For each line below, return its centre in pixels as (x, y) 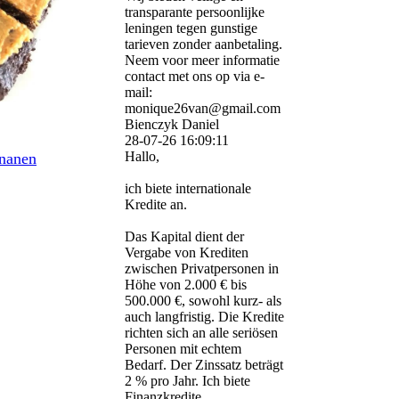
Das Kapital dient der (184, 237)
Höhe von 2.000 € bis (186, 285)
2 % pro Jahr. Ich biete (187, 381)
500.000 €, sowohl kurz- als (203, 301)
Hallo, (142, 157)
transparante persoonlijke (195, 12)
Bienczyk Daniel (172, 125)
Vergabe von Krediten (187, 253)
